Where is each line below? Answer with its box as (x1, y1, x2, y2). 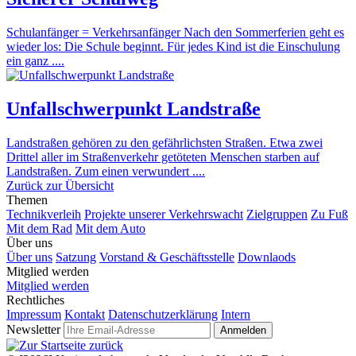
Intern (221, 308, 250, 321)
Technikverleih (6, 207, 81, 221)
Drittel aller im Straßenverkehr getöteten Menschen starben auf (6, 150, 319, 164)
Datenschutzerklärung (108, 308, 218, 321)
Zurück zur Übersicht (6, 179, 114, 192)
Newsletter (6, 323, 60, 336)
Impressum (6, 308, 61, 321)
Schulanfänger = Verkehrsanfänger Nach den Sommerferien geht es (6, 25, 344, 40)
